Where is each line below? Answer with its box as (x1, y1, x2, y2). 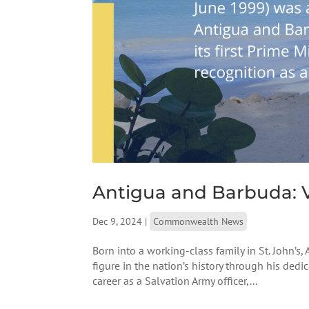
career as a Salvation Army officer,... (92, 273, 258, 288)
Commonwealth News (153, 215, 244, 228)
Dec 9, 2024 (92, 215, 143, 228)
